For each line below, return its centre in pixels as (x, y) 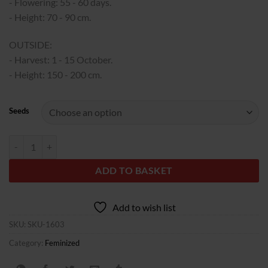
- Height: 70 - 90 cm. (50, 17)
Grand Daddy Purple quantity (63, 141)
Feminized (62, 243)
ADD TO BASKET (134, 170)
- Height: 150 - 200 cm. (55, 75)
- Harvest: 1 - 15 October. (61, 60)
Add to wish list (144, 207)
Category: (27, 243)
